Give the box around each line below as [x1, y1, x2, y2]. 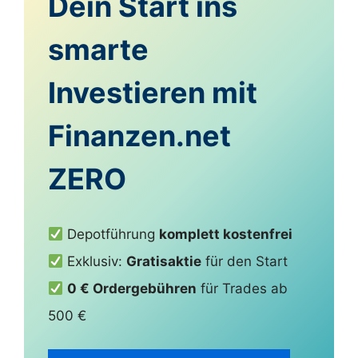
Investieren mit [48, 75, 257, 111]
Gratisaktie [126, 253, 202, 270]
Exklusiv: [63, 253, 127, 270]
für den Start [201, 253, 288, 270]
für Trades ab [197, 280, 288, 297]
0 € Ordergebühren [67, 280, 197, 297]
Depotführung [63, 226, 160, 243]
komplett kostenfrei [159, 226, 293, 243]
